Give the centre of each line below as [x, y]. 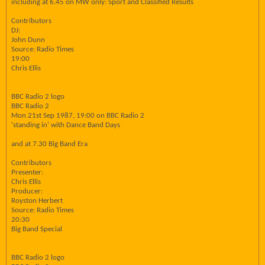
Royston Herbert [37, 201]
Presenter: [27, 172]
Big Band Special [37, 229]
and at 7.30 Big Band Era [49, 144]
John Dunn [28, 40]
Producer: [27, 191]
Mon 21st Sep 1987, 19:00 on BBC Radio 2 [78, 116]
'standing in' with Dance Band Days [66, 125]
